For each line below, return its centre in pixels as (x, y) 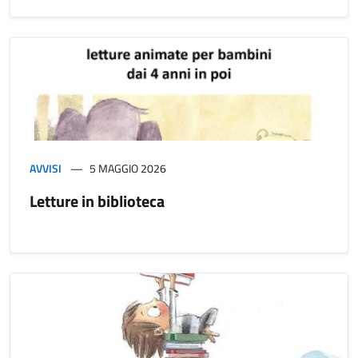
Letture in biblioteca (97, 201)
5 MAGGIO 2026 (128, 169)
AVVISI (46, 169)
